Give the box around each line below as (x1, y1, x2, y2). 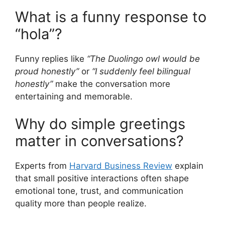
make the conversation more (53, 78, 170, 89)
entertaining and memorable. (15, 91, 133, 101)
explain (172, 161, 203, 171)
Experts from (15, 161, 69, 171)
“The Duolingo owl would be (87, 53, 200, 64)
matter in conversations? (15, 132, 184, 150)
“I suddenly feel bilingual (92, 66, 190, 76)
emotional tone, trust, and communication (15, 186, 183, 196)
